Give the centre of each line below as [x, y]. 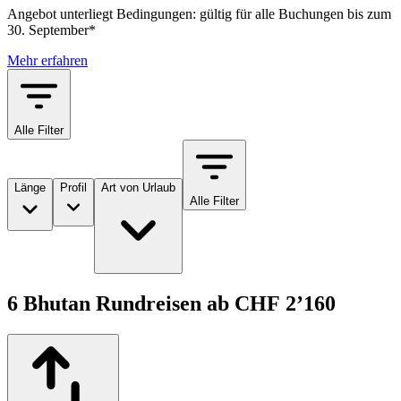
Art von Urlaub [138, 188]
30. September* [51, 30]
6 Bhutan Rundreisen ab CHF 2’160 [171, 304]
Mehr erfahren [47, 61]
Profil [73, 188]
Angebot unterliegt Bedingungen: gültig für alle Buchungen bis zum [199, 14]
